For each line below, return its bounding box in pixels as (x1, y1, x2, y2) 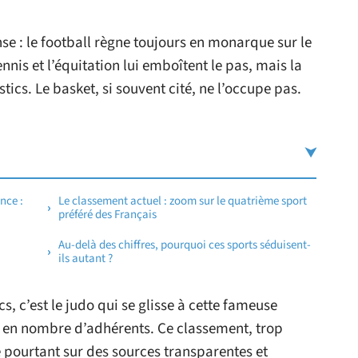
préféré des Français (58, 206, 157, 223)
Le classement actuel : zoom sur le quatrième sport (58, 193, 307, 209)
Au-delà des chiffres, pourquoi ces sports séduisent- (58, 237, 311, 253)
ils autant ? (58, 250, 113, 267)
